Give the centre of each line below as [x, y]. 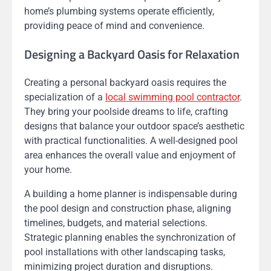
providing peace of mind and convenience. [114, 25]
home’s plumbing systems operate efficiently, [119, 11]
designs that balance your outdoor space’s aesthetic [134, 126]
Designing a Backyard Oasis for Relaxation [132, 54]
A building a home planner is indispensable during [131, 194]
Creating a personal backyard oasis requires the [125, 82]
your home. [48, 169]
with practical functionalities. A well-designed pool [131, 140]
